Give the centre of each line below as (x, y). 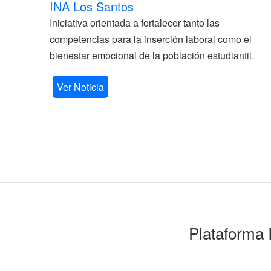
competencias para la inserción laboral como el (151, 39)
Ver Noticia (80, 87)
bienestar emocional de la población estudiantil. (152, 55)
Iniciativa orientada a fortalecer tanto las (135, 23)
